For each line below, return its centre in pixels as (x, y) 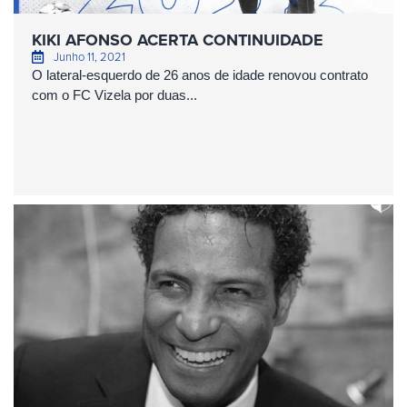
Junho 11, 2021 (89, 56)
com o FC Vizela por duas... (114, 95)
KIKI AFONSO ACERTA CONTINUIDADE (178, 40)
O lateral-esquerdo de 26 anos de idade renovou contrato (200, 75)
